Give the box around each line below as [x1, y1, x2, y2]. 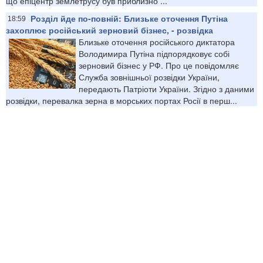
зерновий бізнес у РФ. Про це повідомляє [79, 59, 239, 71]
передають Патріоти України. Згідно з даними [79, 82, 254, 95]
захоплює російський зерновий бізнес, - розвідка [6, 23, 213, 36]
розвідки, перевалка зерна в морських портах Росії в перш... [6, 94, 237, 106]
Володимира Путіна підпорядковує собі [79, 47, 230, 59]
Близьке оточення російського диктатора [79, 35, 235, 48]
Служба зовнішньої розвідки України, [79, 70, 220, 83]
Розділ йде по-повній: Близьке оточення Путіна [31, 12, 228, 24]
